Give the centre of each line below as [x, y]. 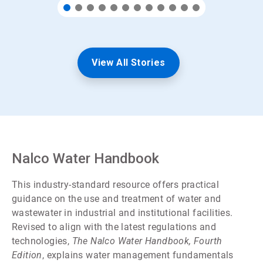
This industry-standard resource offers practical [116, 184]
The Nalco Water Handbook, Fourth [147, 241]
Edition [27, 255]
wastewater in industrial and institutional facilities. [122, 213]
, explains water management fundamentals [138, 255]
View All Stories [129, 62]
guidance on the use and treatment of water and [117, 198]
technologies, [42, 241]
